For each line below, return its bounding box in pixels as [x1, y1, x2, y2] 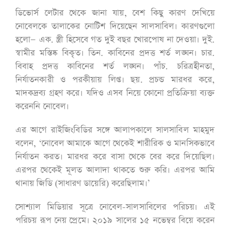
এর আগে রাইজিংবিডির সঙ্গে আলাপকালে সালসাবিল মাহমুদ [15, 124, 215, 137]
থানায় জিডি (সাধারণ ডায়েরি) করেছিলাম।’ [15, 178, 150, 190]
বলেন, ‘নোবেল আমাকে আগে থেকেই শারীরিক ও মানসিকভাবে [15, 138, 215, 150]
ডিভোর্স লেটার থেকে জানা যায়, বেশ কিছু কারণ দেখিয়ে [15, 7, 215, 20]
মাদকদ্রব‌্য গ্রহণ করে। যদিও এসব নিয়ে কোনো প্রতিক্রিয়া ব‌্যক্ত [15, 87, 215, 100]
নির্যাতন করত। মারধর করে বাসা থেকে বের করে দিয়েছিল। [15, 151, 215, 163]
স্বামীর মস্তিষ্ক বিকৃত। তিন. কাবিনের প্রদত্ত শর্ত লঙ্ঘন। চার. [15, 47, 215, 60]
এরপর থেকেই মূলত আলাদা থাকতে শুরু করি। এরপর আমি [15, 164, 215, 177]
